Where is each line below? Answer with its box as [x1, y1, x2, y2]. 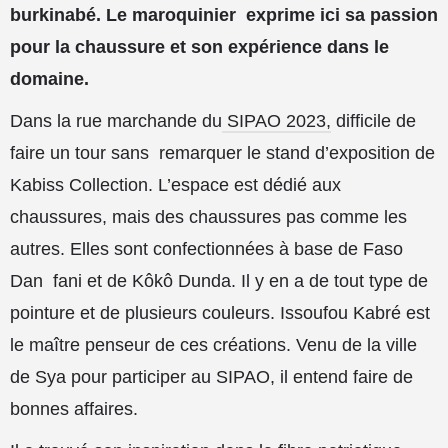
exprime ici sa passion [246, 5, 438, 25]
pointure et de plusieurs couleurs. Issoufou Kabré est [10, 303, 430, 323]
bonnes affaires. [10, 399, 138, 419]
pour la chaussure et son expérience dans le [10, 37, 389, 57]
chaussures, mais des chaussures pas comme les [10, 207, 407, 227]
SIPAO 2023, [222, 111, 331, 131]
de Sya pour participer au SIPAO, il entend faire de [10, 367, 413, 387]
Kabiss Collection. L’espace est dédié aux [10, 175, 341, 195]
